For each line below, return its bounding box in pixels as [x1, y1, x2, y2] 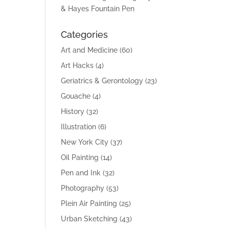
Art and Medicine [61, 46, 118, 54]
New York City [61, 138, 109, 146]
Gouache [61, 92, 91, 100]
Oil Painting [61, 153, 99, 162]
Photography [61, 184, 105, 192]
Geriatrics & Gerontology [61, 77, 144, 85]
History [61, 107, 85, 116]
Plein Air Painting [61, 199, 118, 208]
